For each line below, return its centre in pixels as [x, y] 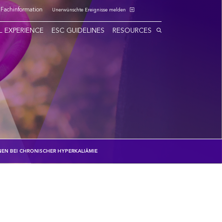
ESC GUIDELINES [78, 31]
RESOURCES [132, 31]
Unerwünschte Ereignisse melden [90, 10]
